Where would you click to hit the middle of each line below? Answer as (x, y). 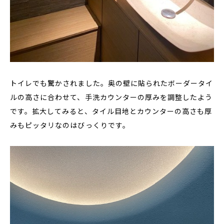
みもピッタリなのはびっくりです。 (70, 125)
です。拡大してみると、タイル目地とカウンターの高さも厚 (111, 111)
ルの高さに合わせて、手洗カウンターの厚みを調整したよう (111, 97)
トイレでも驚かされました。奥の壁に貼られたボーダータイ (112, 83)
